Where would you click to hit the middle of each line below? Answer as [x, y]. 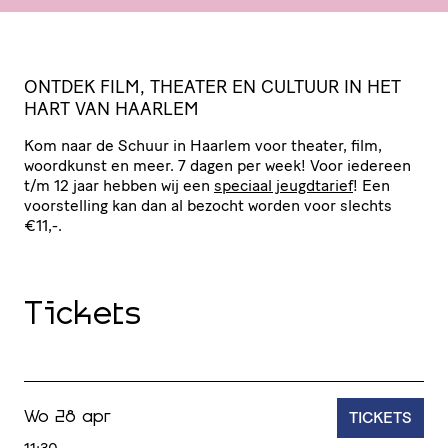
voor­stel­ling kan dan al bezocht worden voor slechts [208, 205]
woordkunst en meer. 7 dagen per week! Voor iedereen [217, 165]
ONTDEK [59, 86]
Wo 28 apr [67, 417]
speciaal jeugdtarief [283, 185]
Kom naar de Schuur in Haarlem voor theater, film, [203, 145]
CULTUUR [300, 86]
